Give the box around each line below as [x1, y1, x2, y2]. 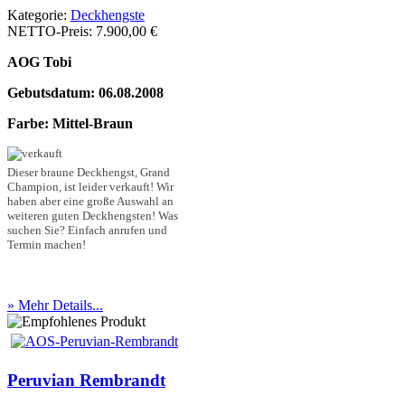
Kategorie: [7, 7, 71, 24]
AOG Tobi [7, 54, 71, 71]
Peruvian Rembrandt [7, 371, 165, 391]
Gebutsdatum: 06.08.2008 [7, 85, 164, 101]
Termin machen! [7, 238, 86, 252]
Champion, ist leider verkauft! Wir [7, 180, 174, 194]
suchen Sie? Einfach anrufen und [7, 223, 167, 238]
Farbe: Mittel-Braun [7, 116, 133, 132]
